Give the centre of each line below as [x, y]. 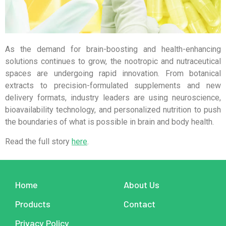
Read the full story [38, 141]
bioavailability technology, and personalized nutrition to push [113, 110]
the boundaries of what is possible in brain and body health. [109, 122]
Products [33, 204]
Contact [140, 204]
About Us [142, 185]
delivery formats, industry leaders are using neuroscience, [113, 98]
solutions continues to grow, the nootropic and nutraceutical [113, 62]
